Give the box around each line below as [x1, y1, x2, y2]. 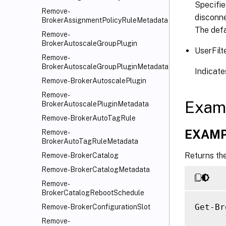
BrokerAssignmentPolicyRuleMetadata [41, 16, 168, 24]
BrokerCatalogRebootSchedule [41, 189, 144, 197]
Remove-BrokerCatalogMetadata [41, 165, 150, 174]
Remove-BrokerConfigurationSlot [41, 203, 150, 211]
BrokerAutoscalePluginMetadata [41, 100, 149, 108]
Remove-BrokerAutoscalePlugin [41, 77, 146, 85]
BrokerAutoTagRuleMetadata [41, 137, 138, 145]
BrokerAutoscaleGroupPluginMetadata [41, 63, 168, 71]
